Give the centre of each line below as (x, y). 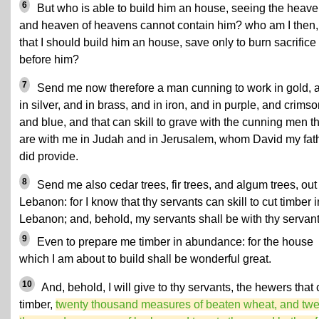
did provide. (49, 156)
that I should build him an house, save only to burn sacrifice (168, 42)
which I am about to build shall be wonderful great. (145, 259)
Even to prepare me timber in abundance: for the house (174, 242)
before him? (49, 59)
